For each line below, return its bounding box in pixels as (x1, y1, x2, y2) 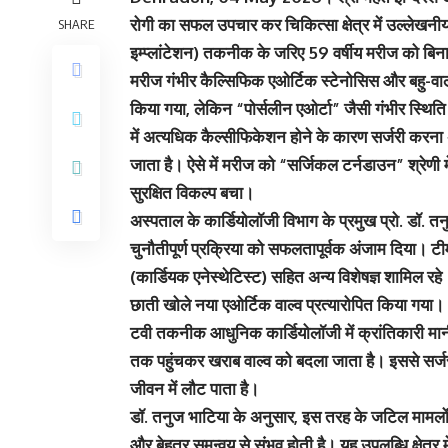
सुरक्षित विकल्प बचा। (130, 182, 254, 203)
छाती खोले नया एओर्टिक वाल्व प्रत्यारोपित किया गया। (130, 294, 444, 315)
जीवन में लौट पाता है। (130, 378, 259, 399)
